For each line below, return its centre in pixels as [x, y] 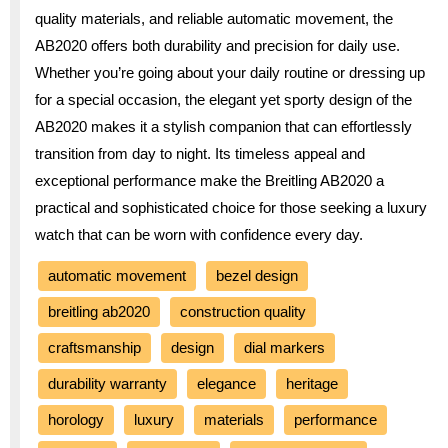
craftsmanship [94, 347]
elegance [226, 383]
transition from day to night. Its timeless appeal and [200, 153]
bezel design [257, 275]
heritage [312, 383]
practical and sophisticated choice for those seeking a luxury [231, 207]
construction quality [243, 311]
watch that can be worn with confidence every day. [199, 234]
